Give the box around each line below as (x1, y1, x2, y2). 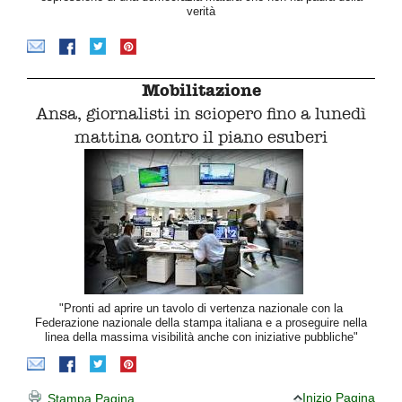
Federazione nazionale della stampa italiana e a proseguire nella (35, 316, 367, 330)
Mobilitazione (141, 80, 261, 101)
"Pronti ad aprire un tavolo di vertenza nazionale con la (59, 301, 343, 316)
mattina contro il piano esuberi (74, 127, 328, 148)
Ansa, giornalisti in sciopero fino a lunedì (36, 103, 366, 125)
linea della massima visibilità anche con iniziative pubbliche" (44, 330, 358, 345)
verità (187, 4, 215, 19)
